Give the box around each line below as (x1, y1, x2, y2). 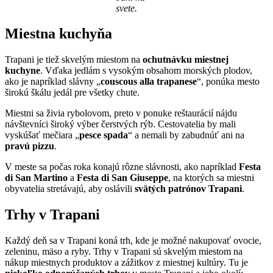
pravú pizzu (5, 141, 54, 152)
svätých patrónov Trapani (135, 183, 242, 194)
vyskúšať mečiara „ (5, 130, 79, 141)
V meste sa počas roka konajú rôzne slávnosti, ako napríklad (5, 161, 239, 172)
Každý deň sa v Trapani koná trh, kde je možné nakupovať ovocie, (5, 235, 261, 246)
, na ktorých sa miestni (168, 172, 254, 183)
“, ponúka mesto (197, 76, 260, 87)
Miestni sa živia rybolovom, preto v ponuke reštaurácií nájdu (5, 108, 237, 119)
